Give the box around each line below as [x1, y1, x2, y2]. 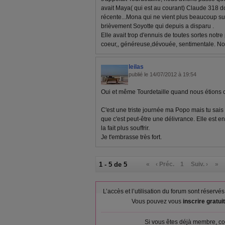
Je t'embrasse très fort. [101, 134, 162, 141]
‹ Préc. [156, 161, 175, 168]
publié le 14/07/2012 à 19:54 [129, 71, 196, 77]
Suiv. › [191, 161, 208, 168]
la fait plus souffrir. [101, 125, 150, 132]
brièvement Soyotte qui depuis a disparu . [101, 23, 214, 30]
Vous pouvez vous [131, 198, 183, 205]
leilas [129, 63, 144, 70]
